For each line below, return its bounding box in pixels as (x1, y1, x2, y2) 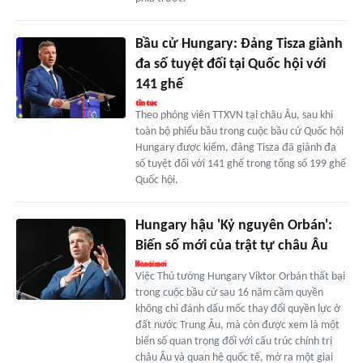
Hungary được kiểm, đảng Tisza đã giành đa (135, 141, 336, 154)
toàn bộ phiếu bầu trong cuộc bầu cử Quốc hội (135, 125, 344, 138)
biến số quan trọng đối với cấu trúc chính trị (135, 335, 332, 348)
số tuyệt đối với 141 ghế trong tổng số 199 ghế (135, 157, 346, 170)
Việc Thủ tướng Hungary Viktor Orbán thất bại (135, 270, 345, 283)
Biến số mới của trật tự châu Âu (135, 237, 328, 254)
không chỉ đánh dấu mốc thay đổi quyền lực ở (135, 302, 340, 315)
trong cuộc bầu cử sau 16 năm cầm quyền (135, 286, 323, 299)
